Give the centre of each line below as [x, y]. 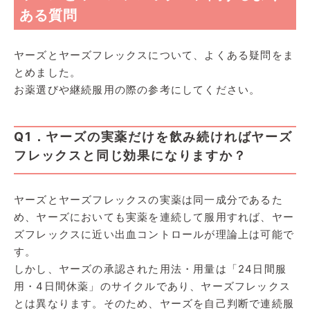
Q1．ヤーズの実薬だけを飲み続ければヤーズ [153, 136]
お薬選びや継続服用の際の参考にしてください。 [137, 89]
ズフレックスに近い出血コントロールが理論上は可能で [154, 234]
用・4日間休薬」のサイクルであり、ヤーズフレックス [152, 286]
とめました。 [48, 72]
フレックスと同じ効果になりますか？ [130, 155]
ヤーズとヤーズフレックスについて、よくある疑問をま [154, 55]
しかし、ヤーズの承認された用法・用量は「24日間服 [150, 268]
